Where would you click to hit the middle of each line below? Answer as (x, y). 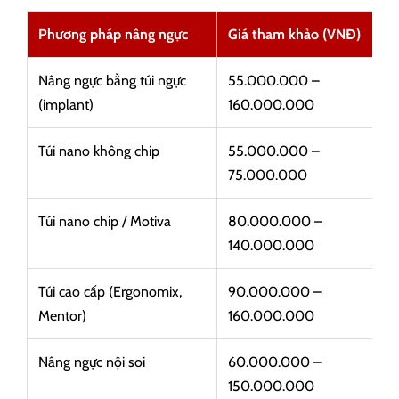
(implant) (66, 105)
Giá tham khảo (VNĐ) (294, 34)
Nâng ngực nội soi (92, 362)
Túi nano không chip (99, 151)
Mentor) (62, 316)
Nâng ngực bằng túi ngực (112, 81)
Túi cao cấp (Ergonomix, (110, 292)
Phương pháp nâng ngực (113, 34)
